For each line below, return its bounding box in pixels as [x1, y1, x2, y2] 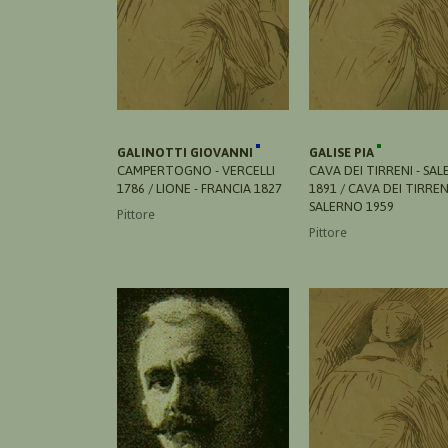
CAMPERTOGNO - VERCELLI [117, 162, 275, 178]
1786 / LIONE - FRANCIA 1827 [117, 180, 282, 196]
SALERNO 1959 [309, 198, 394, 214]
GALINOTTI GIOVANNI [117, 144, 256, 160]
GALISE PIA [309, 144, 377, 160]
